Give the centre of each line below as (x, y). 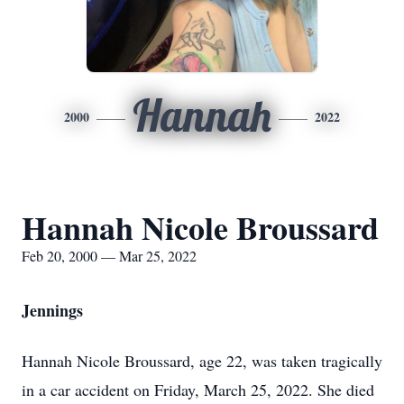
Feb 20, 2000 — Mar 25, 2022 (109, 256)
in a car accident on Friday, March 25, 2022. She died (198, 390)
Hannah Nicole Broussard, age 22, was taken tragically (202, 361)
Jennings (52, 310)
